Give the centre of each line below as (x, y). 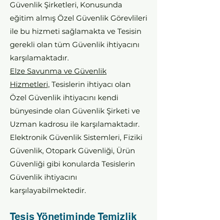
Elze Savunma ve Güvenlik (58, 71)
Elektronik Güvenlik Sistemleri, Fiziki (76, 137)
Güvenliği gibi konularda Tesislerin (72, 164)
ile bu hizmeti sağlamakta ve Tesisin (76, 31)
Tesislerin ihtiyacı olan (90, 84)
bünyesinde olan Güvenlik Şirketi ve (75, 111)
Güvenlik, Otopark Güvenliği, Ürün (72, 151)
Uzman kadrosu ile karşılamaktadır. (75, 124)
